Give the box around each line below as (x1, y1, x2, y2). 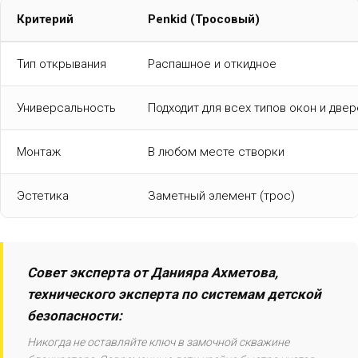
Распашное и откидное (148, 56, 276, 71)
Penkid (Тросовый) (148, 11, 260, 26)
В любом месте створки (148, 144, 284, 159)
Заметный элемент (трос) (148, 188, 295, 203)
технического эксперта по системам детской (27, 285, 321, 302)
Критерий (17, 11, 74, 26)
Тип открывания (17, 56, 106, 71)
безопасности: (27, 307, 122, 324)
